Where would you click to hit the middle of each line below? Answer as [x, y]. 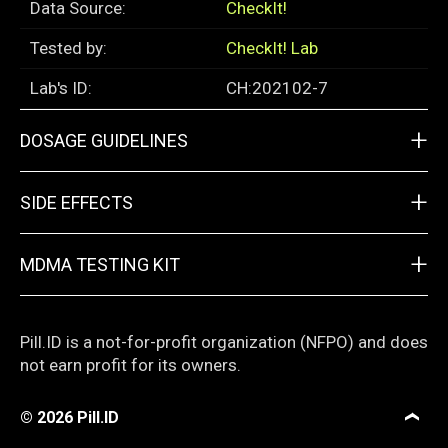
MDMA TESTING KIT [100, 265]
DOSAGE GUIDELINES [104, 141]
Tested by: [68, 48]
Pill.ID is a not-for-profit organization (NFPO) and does [224, 342]
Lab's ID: [61, 88]
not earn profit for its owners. [130, 365]
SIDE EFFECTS [76, 203]
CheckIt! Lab [272, 48]
